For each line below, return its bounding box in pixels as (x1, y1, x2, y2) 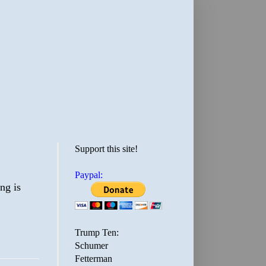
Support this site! (75, 144, 138, 154)
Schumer (75, 240, 108, 251)
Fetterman (75, 254, 112, 264)
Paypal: (75, 170, 103, 180)
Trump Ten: (75, 227, 119, 237)
